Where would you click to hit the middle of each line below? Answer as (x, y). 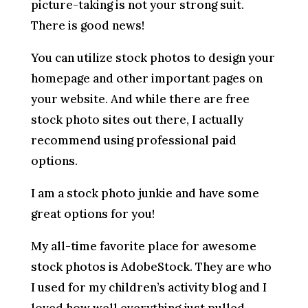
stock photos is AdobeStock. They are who (151, 266)
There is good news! (87, 25)
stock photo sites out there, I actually (137, 119)
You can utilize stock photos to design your (153, 57)
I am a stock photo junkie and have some (145, 193)
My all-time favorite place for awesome (143, 246)
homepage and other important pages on (146, 78)
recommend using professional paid (133, 140)
